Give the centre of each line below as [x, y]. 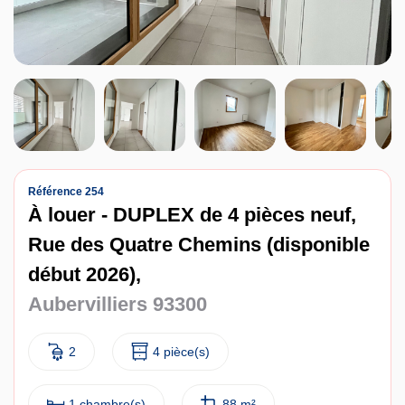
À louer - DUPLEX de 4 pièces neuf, [192, 215]
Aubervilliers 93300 [118, 304]
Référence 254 [66, 192]
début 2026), [85, 274]
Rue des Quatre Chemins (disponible [199, 245]
